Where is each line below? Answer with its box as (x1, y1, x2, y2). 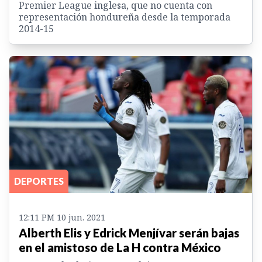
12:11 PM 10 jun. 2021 (19, 211, 105, 223)
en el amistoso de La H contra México (19, 240, 221, 254)
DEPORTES (14, 175, 64, 187)
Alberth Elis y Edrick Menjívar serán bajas (19, 225, 239, 240)
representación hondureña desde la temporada (19, 11, 230, 24)
